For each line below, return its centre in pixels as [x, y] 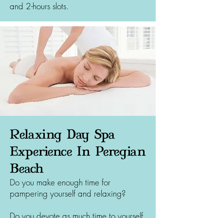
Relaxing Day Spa [63, 134]
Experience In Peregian [78, 151]
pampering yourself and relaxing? [68, 193]
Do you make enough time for [60, 182]
